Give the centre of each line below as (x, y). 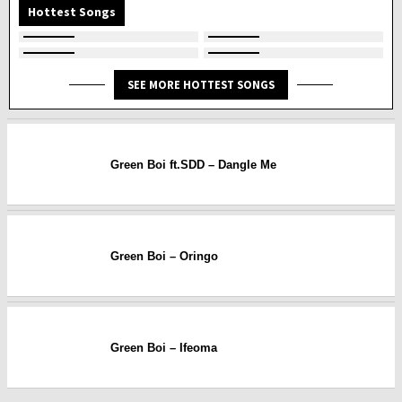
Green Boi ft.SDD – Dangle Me (193, 164)
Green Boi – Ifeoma (164, 347)
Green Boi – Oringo (164, 256)
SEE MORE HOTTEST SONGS (201, 85)
